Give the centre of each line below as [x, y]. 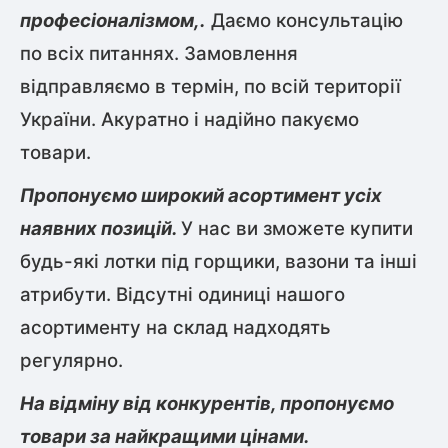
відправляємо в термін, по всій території [210, 87]
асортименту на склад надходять [175, 328]
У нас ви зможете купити [297, 229]
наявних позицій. [100, 229]
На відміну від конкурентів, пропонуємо [207, 404]
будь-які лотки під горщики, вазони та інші [218, 262]
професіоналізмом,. [113, 21]
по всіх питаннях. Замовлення [159, 54]
